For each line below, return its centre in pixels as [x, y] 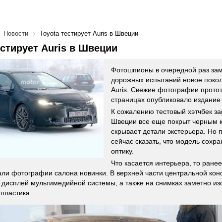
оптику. [122, 151]
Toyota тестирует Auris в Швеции [89, 33]
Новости [16, 33]
